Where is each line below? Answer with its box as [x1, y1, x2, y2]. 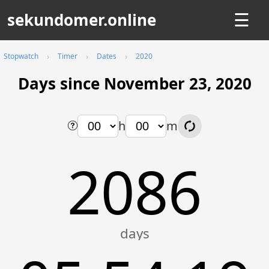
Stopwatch [4, 51, 38, 61]
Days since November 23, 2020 [17, 73, 252, 94]
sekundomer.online [7, 9, 156, 31]
